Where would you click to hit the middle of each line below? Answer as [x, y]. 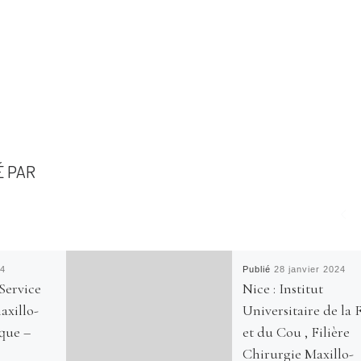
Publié [258, 270]
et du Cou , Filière [296, 332]
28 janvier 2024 [309, 270]
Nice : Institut [282, 289]
